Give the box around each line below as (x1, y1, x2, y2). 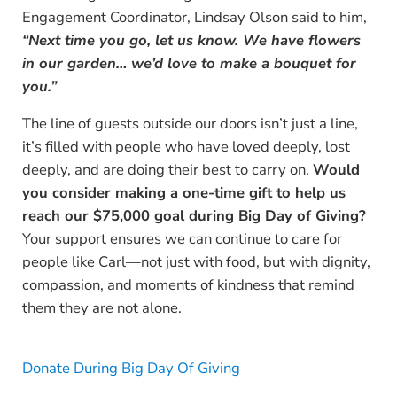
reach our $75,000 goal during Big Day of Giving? (21, 206, 366, 227)
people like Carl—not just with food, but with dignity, (21, 252, 370, 273)
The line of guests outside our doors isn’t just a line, (21, 113, 358, 135)
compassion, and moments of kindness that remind (21, 275, 354, 296)
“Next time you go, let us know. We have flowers (21, 30, 361, 51)
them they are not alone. (21, 298, 182, 319)
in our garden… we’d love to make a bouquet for (21, 53, 356, 74)
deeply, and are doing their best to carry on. (21, 160, 313, 181)
